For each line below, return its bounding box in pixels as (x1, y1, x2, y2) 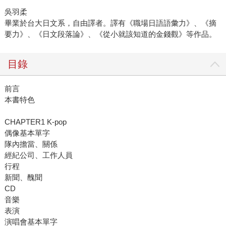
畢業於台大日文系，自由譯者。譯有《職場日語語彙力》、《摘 (4, 19, 216, 28)
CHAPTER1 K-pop (4, 118, 67, 127)
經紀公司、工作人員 (4, 151, 73, 160)
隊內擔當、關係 (4, 140, 58, 149)
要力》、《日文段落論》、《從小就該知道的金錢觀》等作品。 (4, 30, 216, 39)
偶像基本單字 (4, 129, 50, 138)
